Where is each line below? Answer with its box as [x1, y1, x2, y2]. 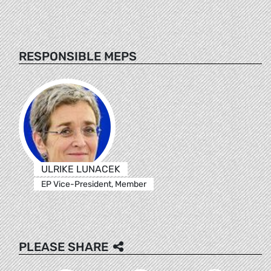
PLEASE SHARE [19, 240, 108, 254]
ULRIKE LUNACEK [41, 163, 120, 175]
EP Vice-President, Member [41, 179, 146, 189]
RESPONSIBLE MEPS [19, 49, 137, 64]
